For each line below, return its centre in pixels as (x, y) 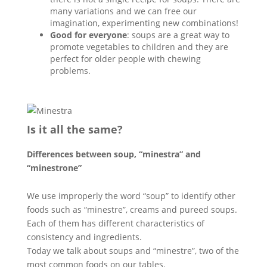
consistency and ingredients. (84, 237)
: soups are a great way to (178, 35)
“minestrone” (54, 167)
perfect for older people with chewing (125, 58)
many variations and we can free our (123, 11)
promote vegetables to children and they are (139, 46)
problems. (70, 70)
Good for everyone (88, 35)
